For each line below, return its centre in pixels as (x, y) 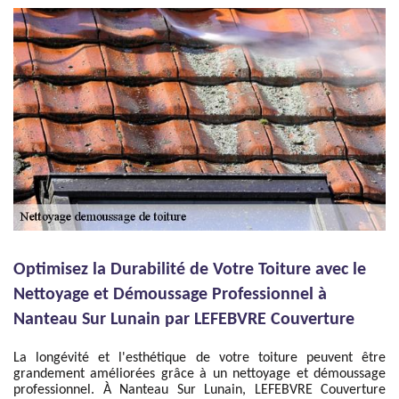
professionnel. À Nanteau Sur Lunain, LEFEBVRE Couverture (199, 390)
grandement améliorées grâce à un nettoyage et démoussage (199, 374)
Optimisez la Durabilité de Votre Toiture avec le (190, 270)
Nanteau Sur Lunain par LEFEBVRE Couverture (184, 320)
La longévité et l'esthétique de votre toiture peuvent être (199, 358)
